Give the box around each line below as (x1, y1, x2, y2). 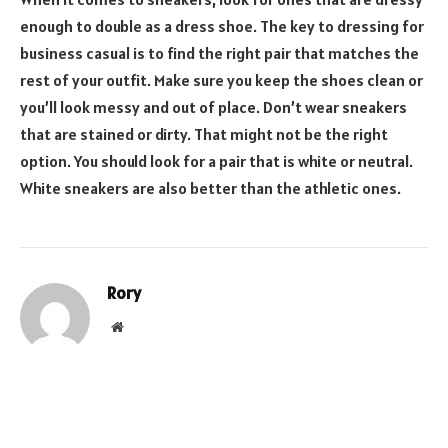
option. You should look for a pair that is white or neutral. (20, 151, 413, 172)
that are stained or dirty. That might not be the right (20, 124, 388, 145)
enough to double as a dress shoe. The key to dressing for (20, 16, 424, 37)
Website (122, 319, 167, 334)
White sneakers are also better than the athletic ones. (20, 178, 401, 199)
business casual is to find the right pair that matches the (20, 43, 419, 64)
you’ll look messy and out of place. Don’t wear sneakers (20, 97, 407, 118)
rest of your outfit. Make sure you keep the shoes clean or (20, 70, 423, 91)
